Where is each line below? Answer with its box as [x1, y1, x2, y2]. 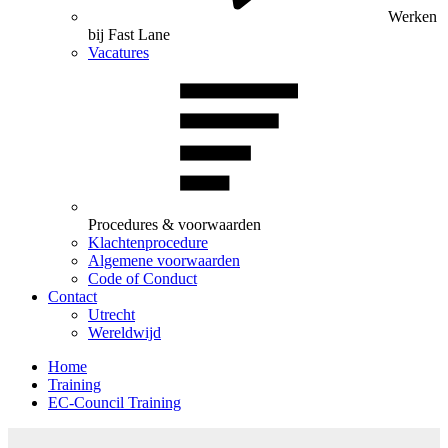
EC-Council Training [48, 394, 181, 411]
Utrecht [88, 306, 135, 323]
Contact [48, 288, 97, 305]
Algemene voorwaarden [88, 252, 240, 269]
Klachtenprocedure [88, 234, 208, 251]
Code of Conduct [88, 270, 197, 287]
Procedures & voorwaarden [88, 216, 261, 233]
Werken [388, 8, 437, 25]
